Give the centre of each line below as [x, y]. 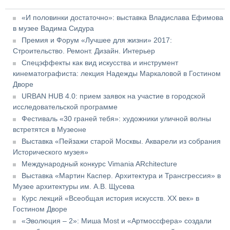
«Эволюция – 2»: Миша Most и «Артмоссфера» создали [117, 221]
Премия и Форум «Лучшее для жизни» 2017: [97, 40]
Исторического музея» [51, 152]
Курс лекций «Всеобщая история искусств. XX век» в [110, 198]
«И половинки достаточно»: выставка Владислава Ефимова [122, 17]
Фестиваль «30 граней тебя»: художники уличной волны [116, 118]
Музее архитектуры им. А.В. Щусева [74, 186]
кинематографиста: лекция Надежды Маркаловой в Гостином [117, 73]
